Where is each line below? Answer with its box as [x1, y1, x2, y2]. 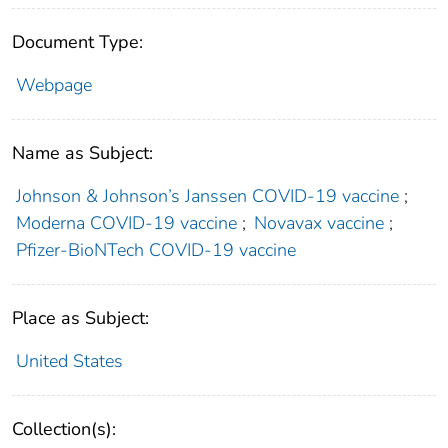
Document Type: [12, 29, 143, 54]
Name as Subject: [12, 140, 153, 165]
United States [15, 348, 123, 373]
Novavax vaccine [254, 210, 385, 235]
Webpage [15, 72, 92, 97]
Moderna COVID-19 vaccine [15, 210, 237, 235]
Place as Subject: [12, 305, 149, 330]
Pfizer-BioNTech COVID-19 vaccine [15, 237, 296, 262]
